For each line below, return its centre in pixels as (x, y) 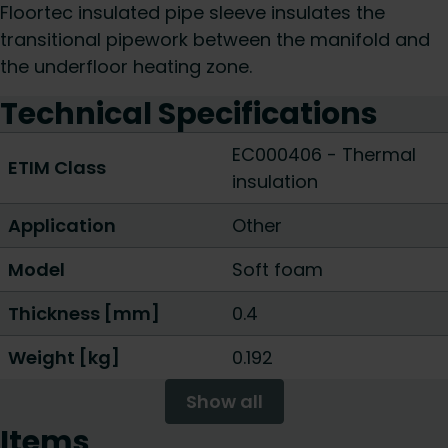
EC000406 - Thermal (324, 154)
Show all (224, 401)
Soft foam (277, 269)
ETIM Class (57, 167)
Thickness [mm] (84, 313)
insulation (275, 181)
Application (62, 225)
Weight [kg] (64, 357)
